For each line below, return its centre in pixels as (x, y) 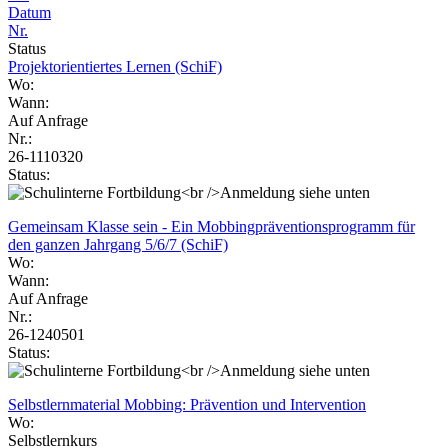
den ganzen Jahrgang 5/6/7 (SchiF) (118, 244)
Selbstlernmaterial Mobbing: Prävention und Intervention (187, 404)
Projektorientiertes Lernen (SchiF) (115, 66)
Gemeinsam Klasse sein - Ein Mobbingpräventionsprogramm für (211, 226)
